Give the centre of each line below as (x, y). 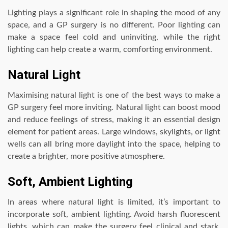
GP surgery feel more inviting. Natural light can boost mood (114, 108)
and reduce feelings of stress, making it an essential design (114, 120)
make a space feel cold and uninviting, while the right (114, 37)
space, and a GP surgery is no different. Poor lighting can (114, 25)
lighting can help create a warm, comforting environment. (110, 50)
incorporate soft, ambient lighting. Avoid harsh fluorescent (114, 215)
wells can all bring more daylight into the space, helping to (114, 144)
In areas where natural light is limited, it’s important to (114, 202)
